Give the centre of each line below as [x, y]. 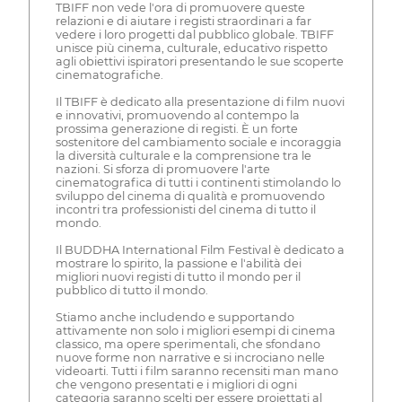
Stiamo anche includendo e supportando [175, 318]
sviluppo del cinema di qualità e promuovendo [190, 197]
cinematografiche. [109, 75]
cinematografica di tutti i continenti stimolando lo [198, 183]
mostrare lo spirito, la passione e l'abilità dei [178, 264]
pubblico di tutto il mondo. [131, 291]
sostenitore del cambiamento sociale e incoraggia [198, 143]
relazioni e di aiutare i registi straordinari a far [183, 22]
